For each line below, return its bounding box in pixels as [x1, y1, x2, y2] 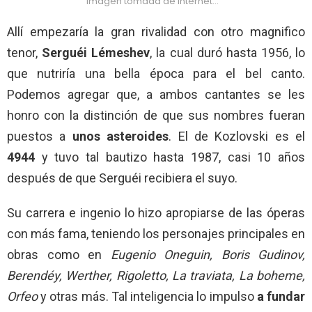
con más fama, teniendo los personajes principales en [7, 226, 305, 241]
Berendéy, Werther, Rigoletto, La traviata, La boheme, [7, 267, 305, 283]
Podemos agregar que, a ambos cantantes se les [7, 86, 305, 102]
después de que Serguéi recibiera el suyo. [7, 170, 237, 185]
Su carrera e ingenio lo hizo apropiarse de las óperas [7, 205, 305, 220]
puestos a [7, 128, 66, 143]
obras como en [7, 247, 111, 262]
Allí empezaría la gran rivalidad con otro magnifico [7, 24, 305, 39]
